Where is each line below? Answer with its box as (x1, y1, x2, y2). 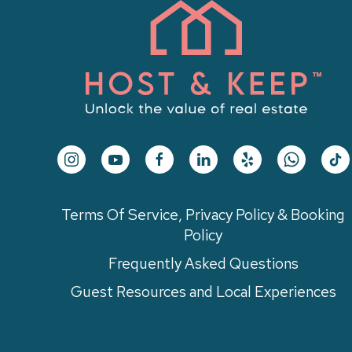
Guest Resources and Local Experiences (70, 282, 336, 302)
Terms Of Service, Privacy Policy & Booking (61, 205, 346, 225)
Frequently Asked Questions (108, 254, 299, 274)
